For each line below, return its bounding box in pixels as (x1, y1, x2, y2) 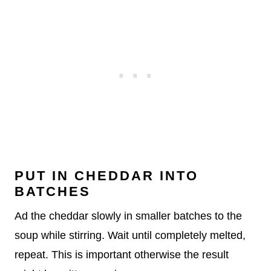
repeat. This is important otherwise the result (15, 249, 229, 261)
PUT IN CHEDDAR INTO (15, 168, 198, 184)
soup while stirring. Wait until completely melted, (15, 229, 246, 242)
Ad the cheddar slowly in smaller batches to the (15, 210, 242, 223)
